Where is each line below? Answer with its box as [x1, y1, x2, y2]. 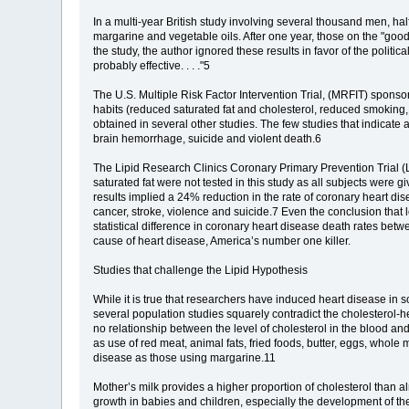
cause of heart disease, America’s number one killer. [93, 234, 351, 247]
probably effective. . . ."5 [93, 58, 211, 72]
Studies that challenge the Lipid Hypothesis [93, 263, 309, 277]
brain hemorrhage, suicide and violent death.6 [93, 131, 322, 145]
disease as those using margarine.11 [93, 351, 277, 364]
